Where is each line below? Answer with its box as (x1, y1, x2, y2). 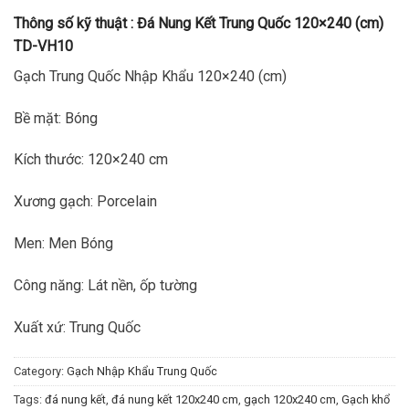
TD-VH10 (14, 37, 73, 55)
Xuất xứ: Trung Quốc (14, 318, 141, 336)
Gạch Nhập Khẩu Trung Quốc (67, 364, 217, 379)
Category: (14, 364, 67, 379)
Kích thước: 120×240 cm (14, 151, 168, 169)
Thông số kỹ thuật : (14, 14, 137, 32)
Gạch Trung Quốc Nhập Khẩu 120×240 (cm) (14, 67, 287, 85)
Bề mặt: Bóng (14, 109, 98, 127)
